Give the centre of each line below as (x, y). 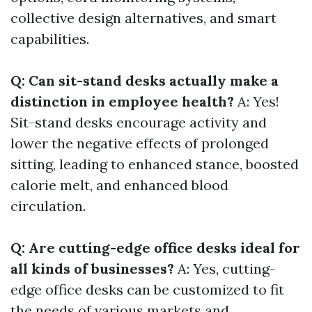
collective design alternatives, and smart (143, 18)
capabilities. (50, 39)
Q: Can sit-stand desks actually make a (145, 81)
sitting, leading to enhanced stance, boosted (155, 164)
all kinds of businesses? (92, 269)
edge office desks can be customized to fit (147, 290)
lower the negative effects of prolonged (140, 143)
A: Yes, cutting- (225, 269)
